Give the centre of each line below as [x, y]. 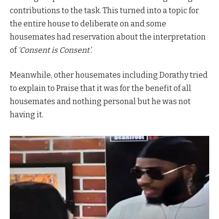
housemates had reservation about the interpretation [108, 37]
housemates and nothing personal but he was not [100, 102]
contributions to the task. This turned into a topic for [104, 10]
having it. [27, 115]
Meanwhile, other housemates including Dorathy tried [109, 75]
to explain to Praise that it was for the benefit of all [100, 88]
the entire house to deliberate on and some [88, 23]
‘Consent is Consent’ [55, 50]
